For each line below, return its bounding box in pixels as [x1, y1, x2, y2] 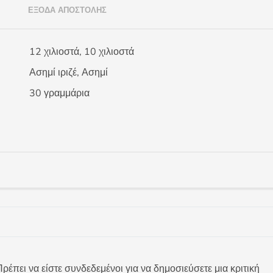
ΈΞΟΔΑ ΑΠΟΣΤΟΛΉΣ [28, 5, 107, 16]
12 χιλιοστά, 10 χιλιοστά [29, 45, 134, 58]
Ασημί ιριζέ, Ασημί [29, 66, 108, 79]
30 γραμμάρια [29, 87, 90, 100]
